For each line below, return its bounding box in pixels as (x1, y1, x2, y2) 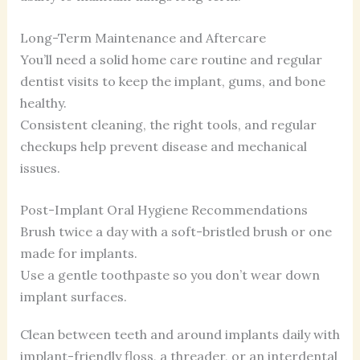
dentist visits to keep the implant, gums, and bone (19, 72, 325, 89)
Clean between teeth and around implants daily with (19, 325, 340, 342)
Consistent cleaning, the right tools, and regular (19, 116, 317, 133)
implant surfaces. (19, 288, 127, 305)
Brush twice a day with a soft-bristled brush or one (19, 223, 332, 239)
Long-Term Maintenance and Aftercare (19, 29, 266, 46)
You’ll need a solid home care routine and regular (19, 51, 322, 67)
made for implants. (19, 244, 137, 261)
